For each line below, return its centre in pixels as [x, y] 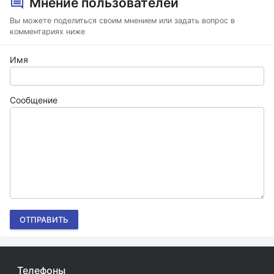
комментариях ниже [47, 31]
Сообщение [34, 100]
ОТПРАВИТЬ [44, 220]
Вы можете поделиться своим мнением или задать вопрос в [122, 20]
